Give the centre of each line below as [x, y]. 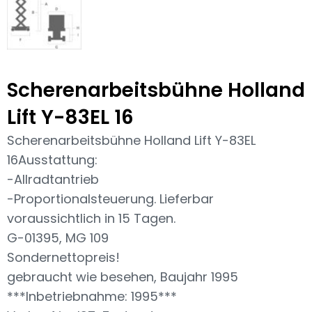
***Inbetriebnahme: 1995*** [92, 297]
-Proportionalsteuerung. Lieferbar [110, 199]
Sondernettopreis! [63, 258]
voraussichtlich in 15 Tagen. [91, 219]
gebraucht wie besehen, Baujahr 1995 [123, 277]
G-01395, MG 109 [58, 238]
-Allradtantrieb [53, 180]
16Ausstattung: [52, 160]
